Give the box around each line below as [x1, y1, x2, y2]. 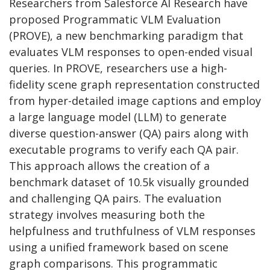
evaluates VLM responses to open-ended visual [9, 44, 253, 59]
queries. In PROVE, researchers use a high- [9, 60, 227, 75]
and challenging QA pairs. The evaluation [9, 190, 221, 206]
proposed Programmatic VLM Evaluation [9, 11, 221, 27]
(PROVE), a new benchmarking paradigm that [9, 28, 243, 43]
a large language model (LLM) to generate [9, 109, 227, 124]
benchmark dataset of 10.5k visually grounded [9, 174, 249, 189]
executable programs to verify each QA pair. [9, 142, 239, 157]
